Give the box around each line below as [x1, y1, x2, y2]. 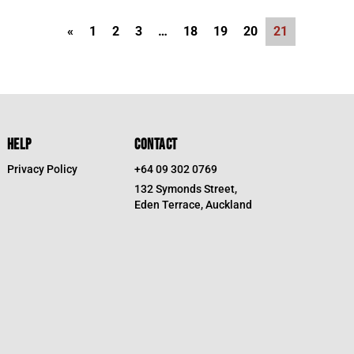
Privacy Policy [6, 163, 77, 176]
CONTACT [134, 136, 178, 155]
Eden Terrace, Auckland [134, 198, 253, 212]
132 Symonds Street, [134, 183, 238, 196]
